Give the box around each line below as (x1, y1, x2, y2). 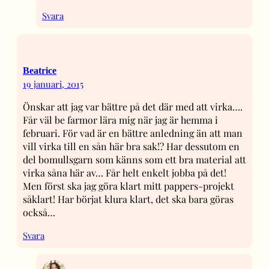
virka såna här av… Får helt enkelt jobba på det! (23, 166, 226, 179)
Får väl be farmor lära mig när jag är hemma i (23, 113, 218, 126)
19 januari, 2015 (23, 77, 83, 90)
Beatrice (23, 65, 56, 76)
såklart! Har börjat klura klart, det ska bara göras (23, 192, 234, 205)
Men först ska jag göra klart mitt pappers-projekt (23, 179, 234, 192)
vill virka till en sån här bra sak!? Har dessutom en (23, 139, 240, 153)
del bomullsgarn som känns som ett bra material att (23, 153, 246, 166)
